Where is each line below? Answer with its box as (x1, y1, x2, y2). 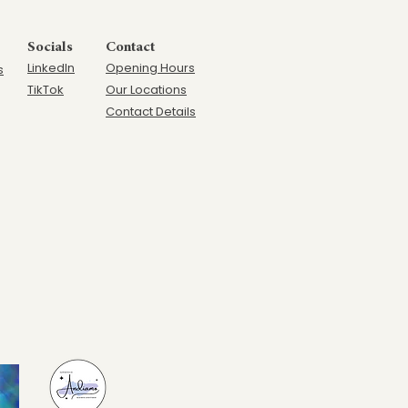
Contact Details (106, 103, 196, 120)
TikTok (27, 81, 64, 98)
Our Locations (106, 81, 187, 98)
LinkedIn (27, 59, 75, 76)
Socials (27, 40, 73, 55)
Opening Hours (106, 59, 195, 76)
